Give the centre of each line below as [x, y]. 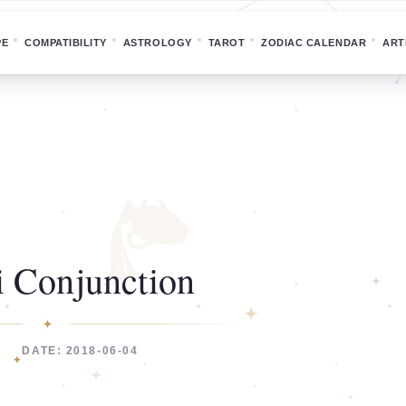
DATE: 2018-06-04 [80, 351]
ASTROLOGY [157, 43]
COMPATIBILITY [66, 43]
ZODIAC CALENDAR [314, 43]
